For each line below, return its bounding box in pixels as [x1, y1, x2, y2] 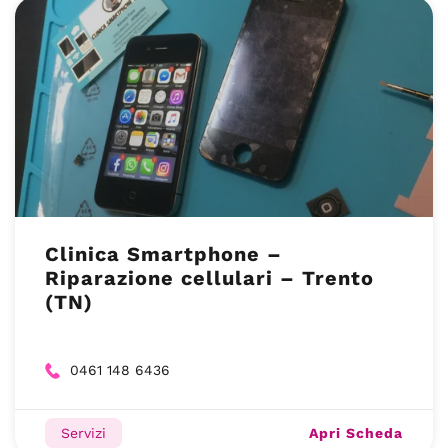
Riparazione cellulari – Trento [45, 266, 374, 290]
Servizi [61, 425, 106, 441]
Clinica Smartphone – [45, 242, 282, 266]
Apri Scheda [309, 424, 403, 441]
